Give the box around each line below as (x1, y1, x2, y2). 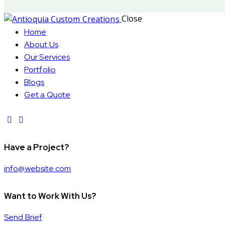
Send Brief (4, 212, 42, 223)
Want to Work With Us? (4, 190, 96, 201)
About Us (24, 39, 58, 50)
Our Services (24, 51, 70, 62)
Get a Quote (24, 89, 71, 100)
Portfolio (24, 64, 56, 75)
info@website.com (4, 163, 71, 174)
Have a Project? (4, 141, 69, 153)
